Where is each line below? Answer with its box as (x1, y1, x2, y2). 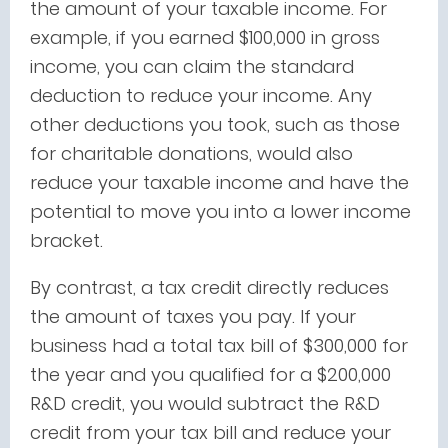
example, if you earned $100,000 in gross (30, 25, 380, 50)
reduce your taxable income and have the (30, 170, 409, 195)
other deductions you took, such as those (30, 112, 400, 137)
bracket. (30, 228, 103, 253)
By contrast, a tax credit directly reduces (30, 275, 389, 300)
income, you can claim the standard (30, 54, 354, 79)
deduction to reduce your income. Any (30, 83, 372, 108)
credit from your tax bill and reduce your (30, 420, 391, 445)
